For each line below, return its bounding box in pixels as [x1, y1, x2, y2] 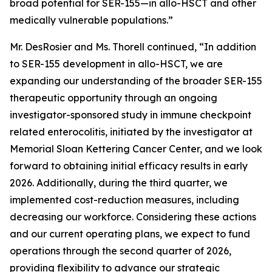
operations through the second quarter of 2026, [10, 245, 231, 257]
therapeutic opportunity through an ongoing [10, 92, 217, 104]
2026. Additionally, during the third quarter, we [10, 177, 228, 189]
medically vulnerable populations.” [10, 14, 173, 26]
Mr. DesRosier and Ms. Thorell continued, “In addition [10, 41, 256, 53]
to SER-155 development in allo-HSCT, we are [10, 58, 223, 70]
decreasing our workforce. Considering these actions [10, 211, 256, 223]
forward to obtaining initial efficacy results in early [10, 160, 248, 172]
